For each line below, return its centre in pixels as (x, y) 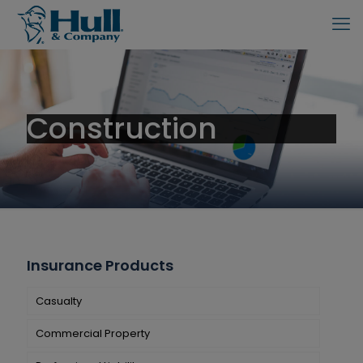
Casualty (59, 301)
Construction (122, 128)
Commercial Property (93, 333)
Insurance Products (100, 265)
